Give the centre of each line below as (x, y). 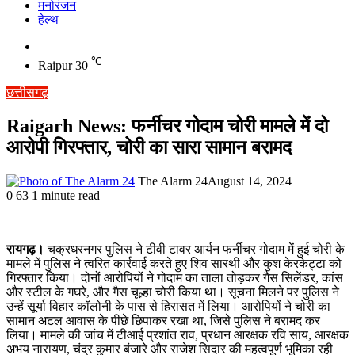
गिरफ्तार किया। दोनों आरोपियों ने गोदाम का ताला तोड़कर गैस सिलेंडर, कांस (175, 278)
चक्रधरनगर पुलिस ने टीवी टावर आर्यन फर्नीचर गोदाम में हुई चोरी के (195, 250)
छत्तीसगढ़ (27, 93)
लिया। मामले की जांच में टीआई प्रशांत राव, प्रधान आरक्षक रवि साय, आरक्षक (177, 335)
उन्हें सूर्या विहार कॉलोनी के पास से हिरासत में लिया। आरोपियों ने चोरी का (168, 307)
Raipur (55, 66)
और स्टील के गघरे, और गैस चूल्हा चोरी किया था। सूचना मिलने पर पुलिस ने (173, 292)
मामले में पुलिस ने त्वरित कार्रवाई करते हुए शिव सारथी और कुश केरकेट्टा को (174, 264)
